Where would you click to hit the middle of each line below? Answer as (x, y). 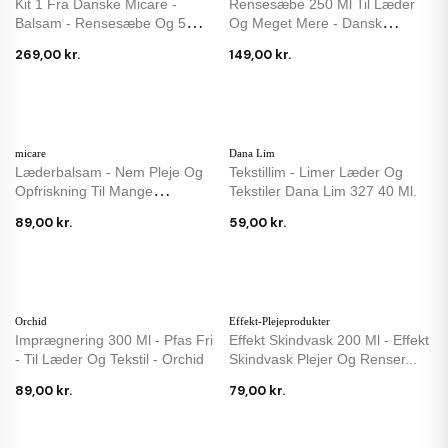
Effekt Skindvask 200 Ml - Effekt (329, 339)
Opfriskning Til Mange (84, 190)
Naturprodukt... (276, 41)
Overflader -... (59, 209)
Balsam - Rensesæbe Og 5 (85, 22)
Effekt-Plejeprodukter (279, 320)
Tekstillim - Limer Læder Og (316, 171)
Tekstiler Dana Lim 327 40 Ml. (323, 190)
